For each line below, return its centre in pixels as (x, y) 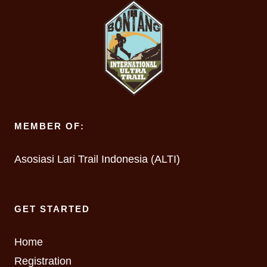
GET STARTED (52, 209)
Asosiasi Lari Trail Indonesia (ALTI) (97, 159)
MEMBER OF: (49, 126)
